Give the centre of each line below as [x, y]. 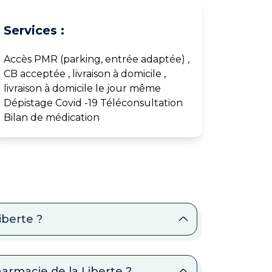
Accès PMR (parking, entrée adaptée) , [97, 59]
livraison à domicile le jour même [83, 88]
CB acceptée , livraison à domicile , [85, 73]
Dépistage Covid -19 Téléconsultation [93, 103]
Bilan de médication [52, 117]
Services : [34, 30]
